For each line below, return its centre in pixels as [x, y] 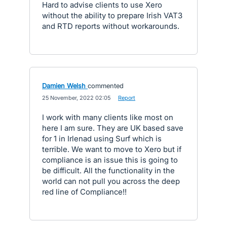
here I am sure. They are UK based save [113, 128]
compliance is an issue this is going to [110, 160]
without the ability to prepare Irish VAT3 [112, 15]
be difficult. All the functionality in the [108, 171]
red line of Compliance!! [84, 192]
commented [106, 86]
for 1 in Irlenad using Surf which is [102, 139]
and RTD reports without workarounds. [111, 26]
